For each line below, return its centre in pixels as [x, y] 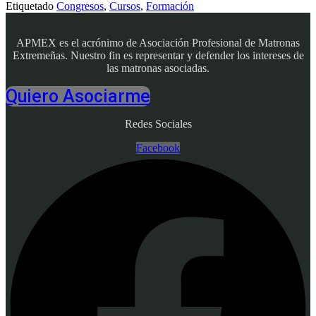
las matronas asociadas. [158, 68]
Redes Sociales [158, 124]
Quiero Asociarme [78, 97]
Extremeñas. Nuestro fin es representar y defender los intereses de [158, 56]
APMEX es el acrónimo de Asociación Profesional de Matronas [158, 43]
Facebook [158, 148]
